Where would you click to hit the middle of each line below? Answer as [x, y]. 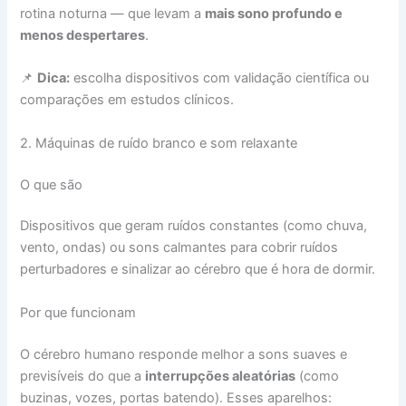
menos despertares [83, 35]
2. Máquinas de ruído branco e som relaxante [159, 143]
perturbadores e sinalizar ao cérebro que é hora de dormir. [198, 270]
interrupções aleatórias [221, 376]
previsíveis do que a [83, 376]
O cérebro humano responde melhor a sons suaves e [184, 354]
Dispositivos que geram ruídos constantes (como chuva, [194, 226]
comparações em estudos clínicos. [127, 100]
